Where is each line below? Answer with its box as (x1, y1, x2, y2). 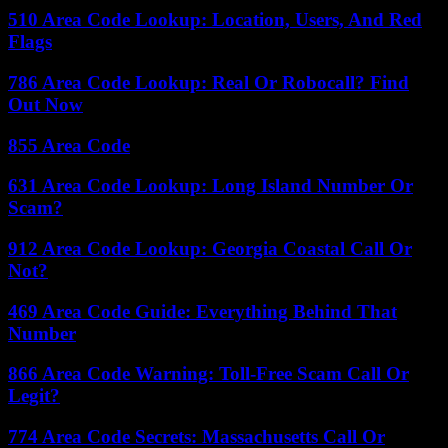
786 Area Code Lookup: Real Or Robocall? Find (8, 71, 409, 93)
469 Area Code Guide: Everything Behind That (8, 300, 397, 322)
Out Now (8, 93, 83, 115)
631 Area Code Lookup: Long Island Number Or (8, 175, 413, 197)
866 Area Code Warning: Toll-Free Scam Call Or (8, 363, 409, 385)
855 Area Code (8, 134, 130, 156)
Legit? (8, 385, 60, 407)
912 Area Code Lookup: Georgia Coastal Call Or (8, 237, 412, 259)
